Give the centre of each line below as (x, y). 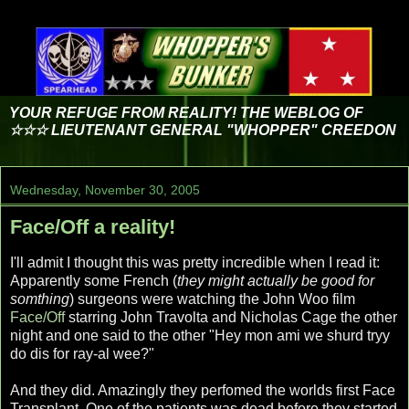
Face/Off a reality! (93, 227)
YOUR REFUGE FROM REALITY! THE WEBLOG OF (186, 113)
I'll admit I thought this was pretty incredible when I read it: (195, 263)
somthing (40, 299)
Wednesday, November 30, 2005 (105, 190)
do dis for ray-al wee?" (82, 354)
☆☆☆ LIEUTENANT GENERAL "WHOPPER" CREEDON (203, 131)
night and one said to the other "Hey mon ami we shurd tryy (200, 336)
